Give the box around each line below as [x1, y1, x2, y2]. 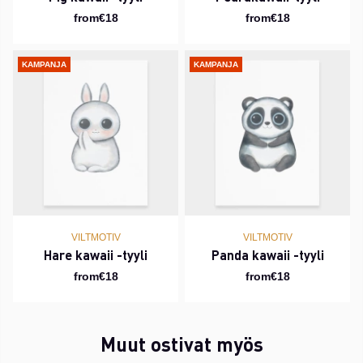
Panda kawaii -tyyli [211, 246, 324, 263]
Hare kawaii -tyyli [44, 246, 147, 263]
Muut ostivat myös [100, 331, 263, 357]
